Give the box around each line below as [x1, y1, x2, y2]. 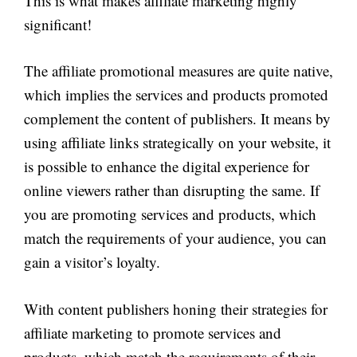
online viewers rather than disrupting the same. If [24, 180, 320, 201]
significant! [24, 14, 92, 34]
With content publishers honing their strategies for [24, 298, 328, 319]
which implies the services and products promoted [24, 84, 328, 105]
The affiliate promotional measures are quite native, [24, 61, 333, 81]
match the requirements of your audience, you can [24, 228, 327, 249]
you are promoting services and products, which [24, 204, 316, 225]
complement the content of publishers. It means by [24, 108, 331, 129]
